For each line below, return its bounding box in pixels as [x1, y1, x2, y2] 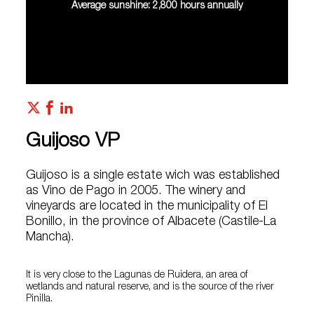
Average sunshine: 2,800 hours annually [71, 1, 243, 12]
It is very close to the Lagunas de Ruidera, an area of [26, 270, 248, 280]
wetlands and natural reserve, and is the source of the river [26, 282, 275, 292]
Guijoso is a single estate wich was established [26, 169, 280, 182]
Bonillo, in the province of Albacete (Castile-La [26, 215, 277, 228]
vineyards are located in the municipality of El [26, 200, 268, 213]
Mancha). [26, 231, 75, 244]
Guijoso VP [26, 132, 121, 152]
